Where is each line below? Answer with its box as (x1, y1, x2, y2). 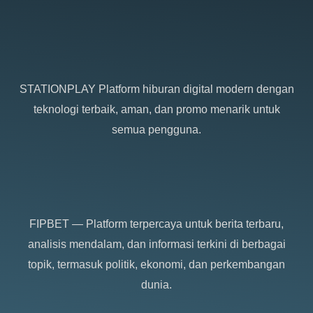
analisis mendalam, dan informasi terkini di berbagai (27, 238, 286, 251)
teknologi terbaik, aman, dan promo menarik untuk (33, 103, 280, 116)
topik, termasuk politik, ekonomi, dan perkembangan (28, 259, 285, 271)
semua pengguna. (112, 124, 201, 136)
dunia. (141, 279, 172, 291)
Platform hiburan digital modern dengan (95, 83, 294, 96)
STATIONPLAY (19, 83, 96, 96)
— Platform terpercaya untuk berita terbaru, (69, 218, 284, 231)
